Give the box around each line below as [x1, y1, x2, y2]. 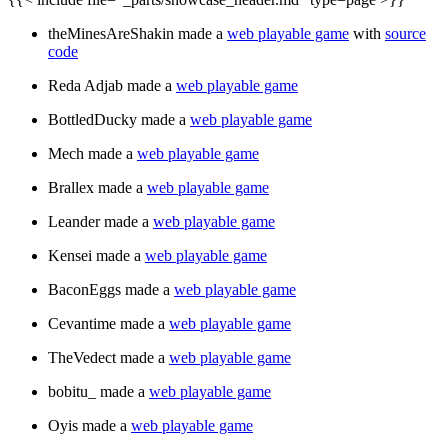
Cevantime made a [48, 314, 169, 332]
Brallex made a [48, 178, 147, 196]
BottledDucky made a [48, 110, 190, 128]
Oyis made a [48, 416, 131, 434]
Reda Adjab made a [48, 76, 176, 94]
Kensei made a [48, 246, 145, 264]
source [385, 24, 426, 42]
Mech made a [48, 144, 137, 162]
